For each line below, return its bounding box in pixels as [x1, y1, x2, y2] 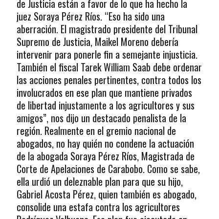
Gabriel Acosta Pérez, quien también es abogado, [16, 187, 197, 202]
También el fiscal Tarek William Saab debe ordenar [16, 60, 202, 75]
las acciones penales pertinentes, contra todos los [16, 72, 201, 88]
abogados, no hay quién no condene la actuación [16, 136, 194, 151]
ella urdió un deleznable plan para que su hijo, [16, 174, 183, 189]
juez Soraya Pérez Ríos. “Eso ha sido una [16, 9, 165, 24]
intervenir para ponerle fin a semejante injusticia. [16, 47, 197, 62]
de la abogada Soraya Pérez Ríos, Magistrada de [16, 149, 195, 164]
